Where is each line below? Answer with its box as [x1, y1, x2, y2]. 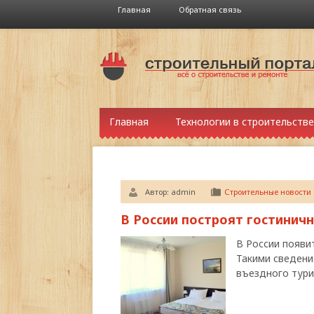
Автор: [145, 186, 171, 197]
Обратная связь [179, 4, 241, 15]
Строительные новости [224, 186, 311, 197]
